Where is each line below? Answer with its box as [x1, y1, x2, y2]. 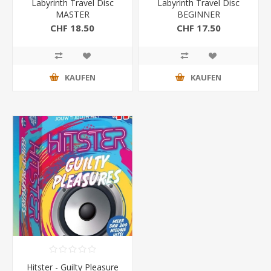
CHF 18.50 [50, 21, 95, 34]
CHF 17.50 [176, 21, 221, 34]
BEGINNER [177, 8, 220, 20]
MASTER [55, 8, 90, 20]
